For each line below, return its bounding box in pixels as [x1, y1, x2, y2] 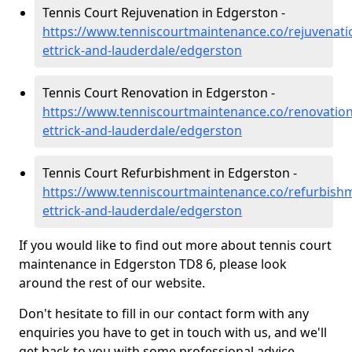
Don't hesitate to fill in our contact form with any [19, 305, 309, 322]
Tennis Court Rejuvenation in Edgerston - [42, 4, 285, 21]
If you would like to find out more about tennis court [19, 236, 332, 254]
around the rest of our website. [19, 274, 205, 291]
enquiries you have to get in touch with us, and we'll [19, 324, 327, 341]
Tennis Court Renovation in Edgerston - [42, 84, 275, 101]
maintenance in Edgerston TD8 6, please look [19, 255, 287, 273]
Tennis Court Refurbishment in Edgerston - [42, 164, 297, 181]
